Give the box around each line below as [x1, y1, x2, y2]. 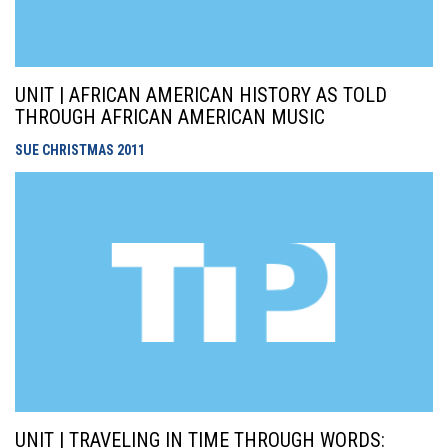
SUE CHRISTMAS [15, 142, 117, 158]
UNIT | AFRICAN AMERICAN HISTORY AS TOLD [15, 83, 387, 107]
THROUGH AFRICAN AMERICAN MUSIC [15, 105, 325, 129]
